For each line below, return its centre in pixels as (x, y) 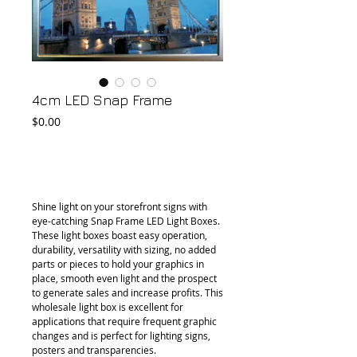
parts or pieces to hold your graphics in (118, 264)
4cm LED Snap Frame (102, 100)
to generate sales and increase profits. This (127, 292)
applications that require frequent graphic (124, 321)
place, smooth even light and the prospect (124, 278)
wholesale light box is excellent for (108, 307)
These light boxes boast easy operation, (120, 235)
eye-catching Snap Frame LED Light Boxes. (126, 221)
